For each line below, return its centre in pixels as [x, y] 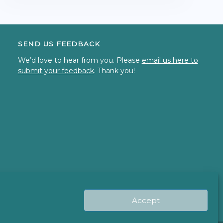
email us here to [170, 60]
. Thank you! [114, 70]
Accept [146, 200]
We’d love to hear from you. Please [80, 60]
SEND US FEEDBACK [59, 44]
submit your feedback [56, 70]
